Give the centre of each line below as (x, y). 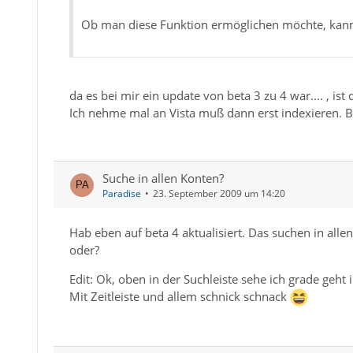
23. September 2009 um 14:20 (219, 193)
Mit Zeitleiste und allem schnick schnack (179, 296)
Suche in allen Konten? (163, 178)
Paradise (121, 193)
